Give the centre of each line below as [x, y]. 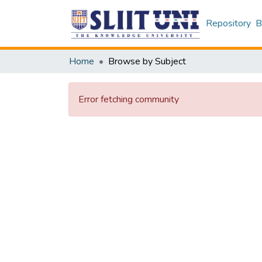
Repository [229, 23]
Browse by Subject [147, 61]
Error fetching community [129, 99]
